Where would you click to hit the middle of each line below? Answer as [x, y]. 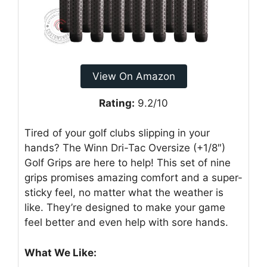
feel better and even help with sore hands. [126, 223]
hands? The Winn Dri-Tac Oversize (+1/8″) [125, 148]
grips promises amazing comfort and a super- [133, 178]
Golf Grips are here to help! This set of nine [128, 163]
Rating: [117, 103]
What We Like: [60, 252]
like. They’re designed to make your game [125, 208]
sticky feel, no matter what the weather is [124, 193]
